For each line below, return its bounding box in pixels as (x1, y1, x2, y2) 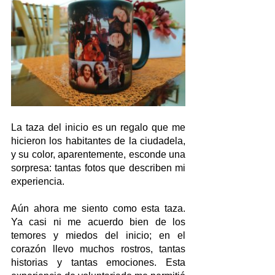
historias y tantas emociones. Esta (11, 257, 185, 268)
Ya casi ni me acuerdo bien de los (11, 217, 185, 228)
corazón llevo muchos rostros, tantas (11, 244, 185, 255)
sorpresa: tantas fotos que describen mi (11, 163, 185, 174)
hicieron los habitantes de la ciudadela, (11, 136, 185, 147)
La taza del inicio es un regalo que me (11, 122, 185, 133)
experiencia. (11, 176, 64, 187)
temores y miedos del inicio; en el (11, 230, 185, 241)
